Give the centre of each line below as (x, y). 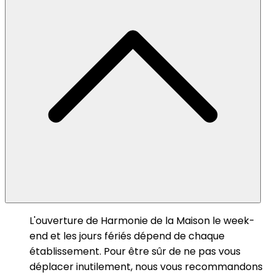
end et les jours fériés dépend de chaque (127, 236)
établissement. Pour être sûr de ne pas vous (135, 251)
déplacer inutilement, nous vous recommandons (146, 266)
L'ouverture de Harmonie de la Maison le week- (142, 220)
